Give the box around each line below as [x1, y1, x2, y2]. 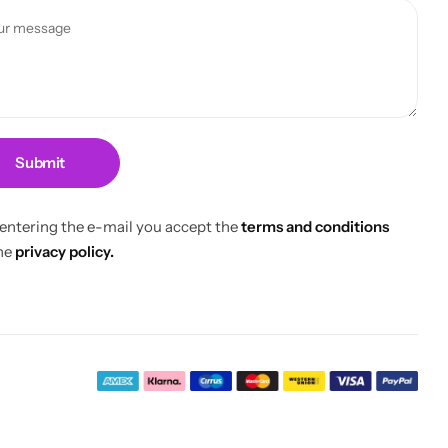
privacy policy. [15, 241, 115, 261]
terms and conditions [241, 216, 390, 236]
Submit [15, 153, 66, 173]
